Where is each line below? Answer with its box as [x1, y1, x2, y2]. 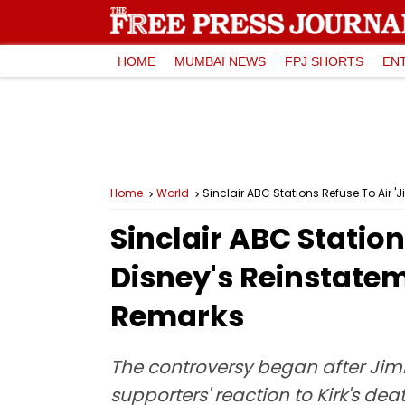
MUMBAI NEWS [174, 53, 266, 69]
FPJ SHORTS [285, 53, 363, 69]
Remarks [110, 296, 244, 336]
